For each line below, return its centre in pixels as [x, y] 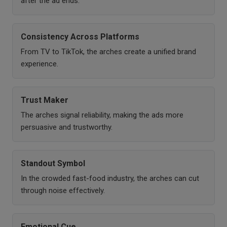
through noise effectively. [63, 190]
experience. [40, 64]
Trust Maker [45, 100]
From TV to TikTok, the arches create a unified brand [108, 51]
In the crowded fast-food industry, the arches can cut [110, 178]
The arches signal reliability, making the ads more [102, 115]
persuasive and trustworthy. [67, 127]
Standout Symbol [53, 163]
